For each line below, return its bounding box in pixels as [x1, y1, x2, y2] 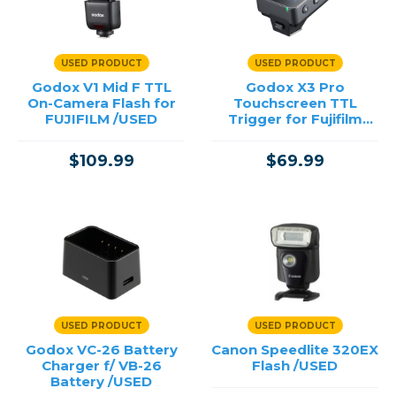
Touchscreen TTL [232, 95, 357, 111]
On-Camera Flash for [27, 95, 176, 111]
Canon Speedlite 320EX [211, 341, 378, 358]
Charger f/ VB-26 [41, 357, 162, 374]
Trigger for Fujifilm [227, 110, 362, 127]
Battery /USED [50, 373, 152, 390]
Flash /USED [252, 357, 338, 374]
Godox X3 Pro [245, 79, 345, 95]
